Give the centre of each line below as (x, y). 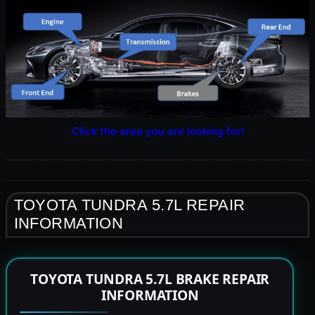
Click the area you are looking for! (157, 131)
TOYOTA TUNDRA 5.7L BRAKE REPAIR (150, 279)
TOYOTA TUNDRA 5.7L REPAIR (129, 205)
